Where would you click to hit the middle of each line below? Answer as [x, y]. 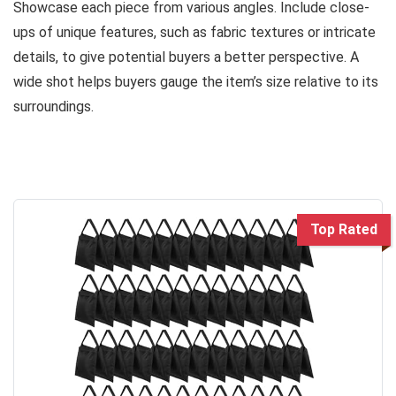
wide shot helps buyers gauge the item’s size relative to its [196, 81]
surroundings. [53, 106]
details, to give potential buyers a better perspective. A [186, 57]
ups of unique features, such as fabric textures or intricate [194, 32]
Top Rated [344, 229]
